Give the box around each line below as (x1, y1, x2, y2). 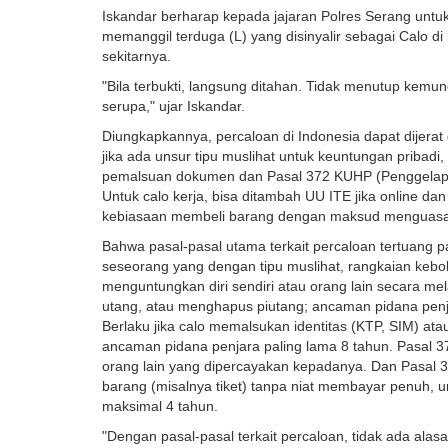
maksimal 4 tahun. (102, 398, 218, 415)
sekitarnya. (102, 48, 175, 65)
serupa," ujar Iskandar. (102, 98, 249, 115)
